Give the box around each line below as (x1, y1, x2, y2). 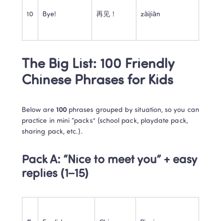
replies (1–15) (22, 168, 89, 180)
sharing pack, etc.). (22, 128, 83, 136)
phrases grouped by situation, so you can (66, 107, 199, 114)
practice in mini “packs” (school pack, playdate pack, (22, 117, 188, 125)
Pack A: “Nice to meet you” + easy (22, 154, 197, 166)
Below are (22, 107, 56, 114)
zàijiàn (141, 11, 161, 18)
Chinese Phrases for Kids (22, 74, 173, 88)
